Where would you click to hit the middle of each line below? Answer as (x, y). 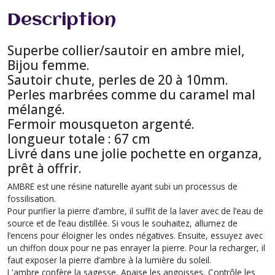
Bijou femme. (48, 65)
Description (62, 20)
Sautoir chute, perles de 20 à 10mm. (118, 79)
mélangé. (36, 109)
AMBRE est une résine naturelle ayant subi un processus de (122, 186)
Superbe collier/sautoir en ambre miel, (126, 50)
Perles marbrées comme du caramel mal (131, 94)
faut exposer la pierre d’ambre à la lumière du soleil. (109, 260)
